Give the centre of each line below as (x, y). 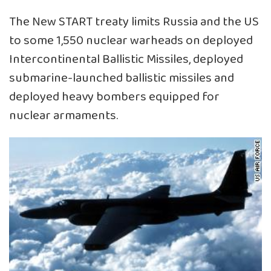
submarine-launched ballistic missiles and (122, 79)
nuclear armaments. (64, 116)
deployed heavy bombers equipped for (114, 97)
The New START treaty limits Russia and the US (134, 22)
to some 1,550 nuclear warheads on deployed (131, 41)
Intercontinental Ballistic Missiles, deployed (126, 60)
